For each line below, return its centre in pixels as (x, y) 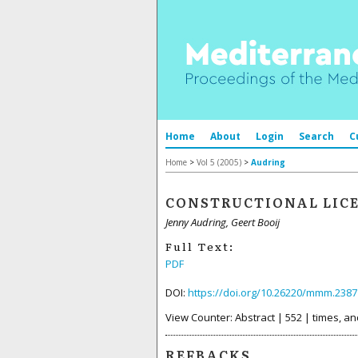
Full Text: (200, 246)
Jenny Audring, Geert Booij (223, 222)
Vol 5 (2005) (219, 162)
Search (316, 136)
